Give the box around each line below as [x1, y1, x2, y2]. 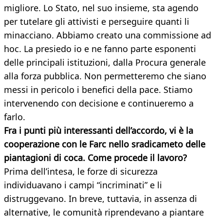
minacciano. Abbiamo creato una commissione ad [4, 29, 211, 41]
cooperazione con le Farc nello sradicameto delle [4, 138, 205, 150]
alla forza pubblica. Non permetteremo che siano [4, 70, 206, 82]
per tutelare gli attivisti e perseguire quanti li [4, 16, 189, 28]
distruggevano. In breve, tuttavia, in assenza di [4, 193, 197, 205]
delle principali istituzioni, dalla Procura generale [4, 56, 206, 69]
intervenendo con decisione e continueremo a [4, 97, 194, 109]
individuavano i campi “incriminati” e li [4, 179, 162, 191]
